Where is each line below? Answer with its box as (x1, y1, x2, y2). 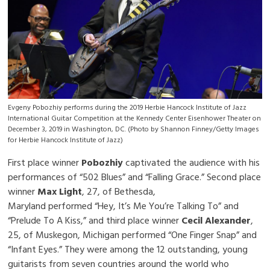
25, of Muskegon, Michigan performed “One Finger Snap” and (8, 227, 257, 243)
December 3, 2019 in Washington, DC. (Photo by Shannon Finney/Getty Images (8, 123, 260, 135)
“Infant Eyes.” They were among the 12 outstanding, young (8, 241, 248, 257)
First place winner (8, 154, 82, 171)
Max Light (37, 183, 83, 199)
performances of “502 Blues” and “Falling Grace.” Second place (8, 169, 262, 185)
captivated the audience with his (123, 154, 260, 171)
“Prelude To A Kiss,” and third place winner (8, 212, 182, 228)
